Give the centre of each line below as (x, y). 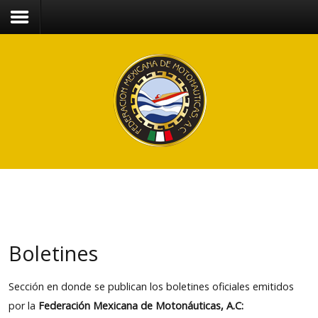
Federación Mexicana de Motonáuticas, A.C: (141, 306)
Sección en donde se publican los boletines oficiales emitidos (151, 286)
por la (23, 306)
